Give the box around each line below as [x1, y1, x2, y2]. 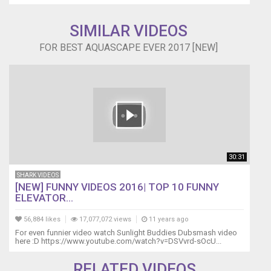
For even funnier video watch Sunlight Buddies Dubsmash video [15, 228, 237, 238]
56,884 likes [22, 215, 60, 224]
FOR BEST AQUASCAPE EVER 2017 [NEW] [39, 42, 218, 54]
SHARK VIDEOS [17, 172, 59, 179]
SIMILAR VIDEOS [69, 22, 188, 41]
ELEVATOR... [15, 192, 73, 204]
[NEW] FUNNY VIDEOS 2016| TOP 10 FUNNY [15, 181, 219, 194]
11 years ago [147, 215, 189, 224]
